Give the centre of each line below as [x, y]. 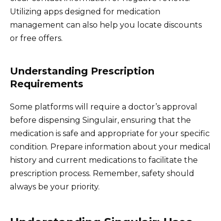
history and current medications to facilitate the [104, 160]
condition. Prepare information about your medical [110, 147]
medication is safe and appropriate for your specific [110, 133]
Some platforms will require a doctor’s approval [104, 107]
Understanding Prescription [82, 71]
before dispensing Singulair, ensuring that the [100, 120]
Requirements [47, 84]
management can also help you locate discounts [106, 25]
